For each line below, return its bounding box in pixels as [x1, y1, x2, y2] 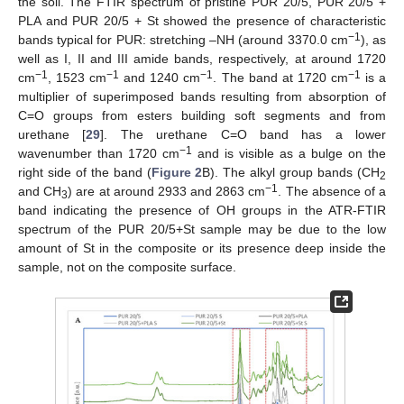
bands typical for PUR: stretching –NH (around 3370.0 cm [18, 32, 348, 48]
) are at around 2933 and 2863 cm [68, 184, 266, 199]
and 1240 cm [119, 70, 201, 86]
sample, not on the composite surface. [18, 260, 236, 275]
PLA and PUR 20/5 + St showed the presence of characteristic [18, 14, 386, 29]
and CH [18, 184, 62, 199]
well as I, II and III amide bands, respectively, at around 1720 [18, 51, 386, 67]
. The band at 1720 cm [213, 70, 348, 86]
